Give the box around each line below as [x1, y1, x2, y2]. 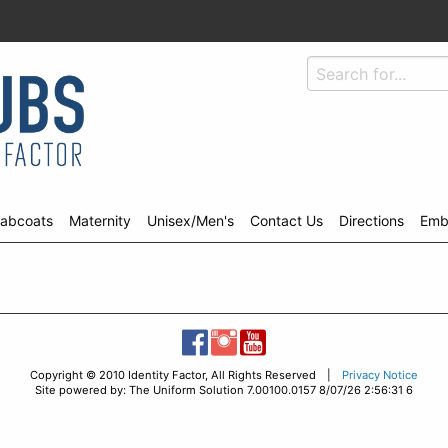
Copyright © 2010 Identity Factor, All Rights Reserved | [30, 368, 342, 382]
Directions [339, 212, 404, 229]
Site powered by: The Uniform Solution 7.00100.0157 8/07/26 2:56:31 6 [35, 383, 413, 397]
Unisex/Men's [147, 212, 234, 229]
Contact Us [250, 212, 323, 229]
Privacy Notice [342, 368, 418, 382]
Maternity [69, 212, 131, 229]
